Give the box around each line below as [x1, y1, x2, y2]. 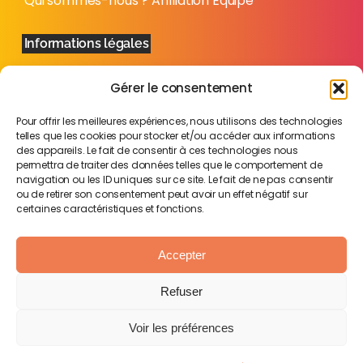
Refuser [160, 284, 203, 298]
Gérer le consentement [110, 79, 253, 96]
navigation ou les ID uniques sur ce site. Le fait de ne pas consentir [16, 173, 334, 186]
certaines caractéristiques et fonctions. [16, 202, 205, 216]
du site [24, 97, 65, 117]
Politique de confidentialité [132, 75, 297, 95]
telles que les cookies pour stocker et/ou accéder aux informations [16, 129, 335, 143]
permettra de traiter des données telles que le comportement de [16, 158, 322, 172]
